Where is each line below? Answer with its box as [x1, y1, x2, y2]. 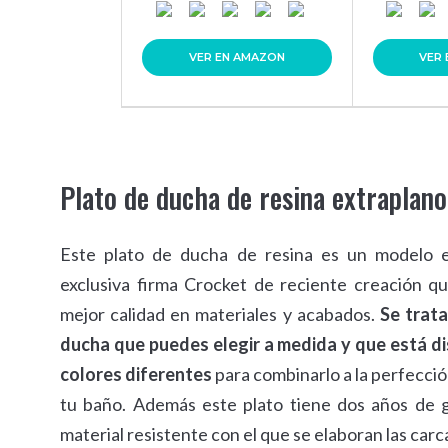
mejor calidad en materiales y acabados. [60, 303, 380, 325]
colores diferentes [60, 363, 216, 385]
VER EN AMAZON [188, 50, 285, 64]
